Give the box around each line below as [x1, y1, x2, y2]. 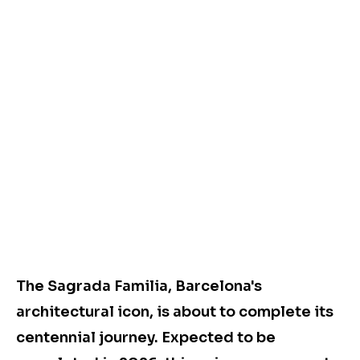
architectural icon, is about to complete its [16, 303, 333, 321]
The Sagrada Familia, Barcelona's [16, 277, 262, 296]
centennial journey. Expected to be [16, 329, 276, 347]
